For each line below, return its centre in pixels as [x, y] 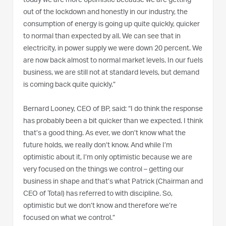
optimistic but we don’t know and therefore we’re [100, 207]
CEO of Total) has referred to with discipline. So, [98, 194]
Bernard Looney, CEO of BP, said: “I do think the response [113, 110]
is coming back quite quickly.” [69, 86]
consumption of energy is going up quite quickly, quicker [111, 25]
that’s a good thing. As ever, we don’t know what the [104, 134]
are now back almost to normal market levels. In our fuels [113, 61]
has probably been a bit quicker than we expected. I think [113, 122]
